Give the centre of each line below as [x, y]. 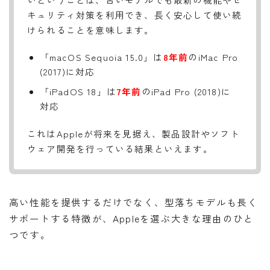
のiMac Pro [213, 57]
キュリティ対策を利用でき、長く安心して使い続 [135, 15]
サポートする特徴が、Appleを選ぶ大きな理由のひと [132, 218]
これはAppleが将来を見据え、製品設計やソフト [133, 134]
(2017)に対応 [67, 72]
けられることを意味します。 [91, 30]
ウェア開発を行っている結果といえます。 [120, 149]
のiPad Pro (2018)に [186, 92]
